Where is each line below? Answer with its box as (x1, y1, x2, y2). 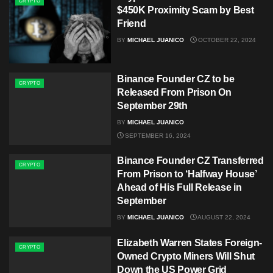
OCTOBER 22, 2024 (196, 37, 257, 44)
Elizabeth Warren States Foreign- (117, 237, 262, 248)
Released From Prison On (117, 87, 232, 97)
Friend (117, 18, 146, 29)
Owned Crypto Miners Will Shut (117, 250, 255, 261)
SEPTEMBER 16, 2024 (123, 132, 191, 139)
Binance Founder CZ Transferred (117, 155, 264, 166)
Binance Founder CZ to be (117, 73, 235, 84)
